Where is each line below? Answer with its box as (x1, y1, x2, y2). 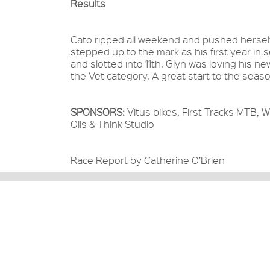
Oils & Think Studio (71, 118, 154, 131)
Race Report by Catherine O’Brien (71, 154, 225, 167)
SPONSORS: (71, 105, 127, 119)
